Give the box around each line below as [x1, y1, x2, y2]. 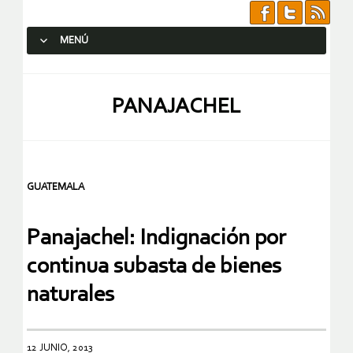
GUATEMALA [27, 182, 84, 192]
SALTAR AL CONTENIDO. [34, 63, 149, 75]
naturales [27, 284, 114, 307]
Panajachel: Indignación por [27, 227, 286, 251]
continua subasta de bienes [27, 255, 281, 279]
